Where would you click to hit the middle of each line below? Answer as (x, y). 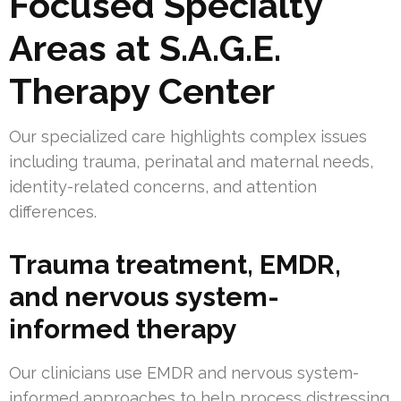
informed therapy (123, 329)
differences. (53, 212)
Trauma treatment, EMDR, (175, 265)
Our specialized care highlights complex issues (188, 137)
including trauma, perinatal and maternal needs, (191, 162)
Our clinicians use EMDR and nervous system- (184, 373)
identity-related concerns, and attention (163, 187)
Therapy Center (142, 91)
